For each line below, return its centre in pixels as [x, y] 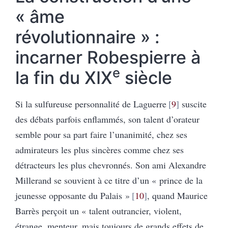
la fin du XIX [64, 77]
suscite [193, 104]
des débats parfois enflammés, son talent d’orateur [107, 119]
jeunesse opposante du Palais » [73, 195]
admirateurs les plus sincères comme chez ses [99, 149]
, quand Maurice [177, 195]
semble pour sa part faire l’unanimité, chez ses [101, 134]
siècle [146, 77]
